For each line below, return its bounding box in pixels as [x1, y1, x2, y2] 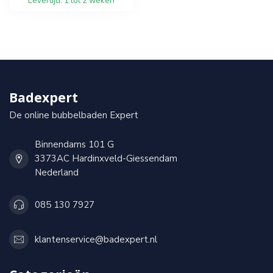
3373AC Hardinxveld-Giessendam [35, 152, 177, 165]
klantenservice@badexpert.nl [35, 233, 157, 246]
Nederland [35, 166, 79, 179]
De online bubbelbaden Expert [9, 109, 138, 121]
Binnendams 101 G [35, 138, 114, 151]
